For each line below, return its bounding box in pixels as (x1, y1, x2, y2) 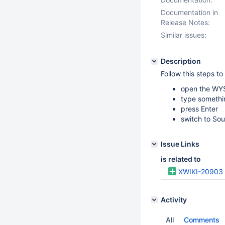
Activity (161, 195, 187, 204)
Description (161, 57, 201, 65)
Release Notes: (161, 18, 210, 27)
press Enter (181, 104, 218, 113)
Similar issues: (161, 31, 206, 39)
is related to (161, 155, 201, 163)
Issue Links (161, 140, 199, 148)
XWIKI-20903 (178, 167, 223, 176)
